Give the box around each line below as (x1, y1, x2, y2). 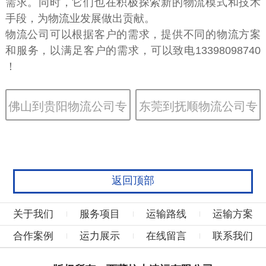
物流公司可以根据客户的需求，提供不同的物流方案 (5, 28, 261, 41)
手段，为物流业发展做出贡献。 (5, 12, 155, 25)
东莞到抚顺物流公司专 (138, 99, 258, 113)
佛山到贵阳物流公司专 (8, 99, 128, 113)
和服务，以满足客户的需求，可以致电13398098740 (5, 45, 261, 57)
